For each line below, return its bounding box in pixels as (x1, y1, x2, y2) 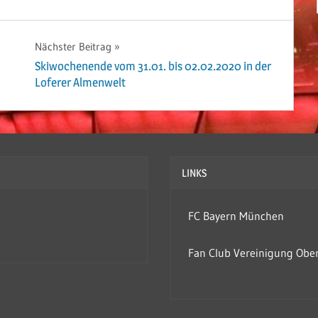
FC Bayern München (188, 208, 284, 223)
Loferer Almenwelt (34, 75, 126, 89)
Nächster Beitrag (34, 40, 111, 54)
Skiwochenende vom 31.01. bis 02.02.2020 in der (34, 58, 271, 73)
